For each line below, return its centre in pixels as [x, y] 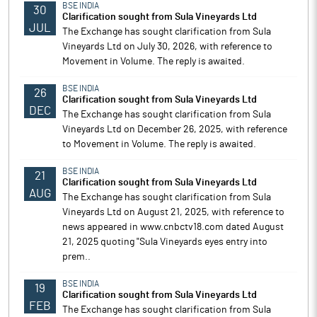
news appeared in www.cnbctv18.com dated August [173, 227]
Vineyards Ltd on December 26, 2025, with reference [175, 129]
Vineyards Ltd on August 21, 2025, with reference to [173, 212]
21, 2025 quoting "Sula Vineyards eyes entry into [165, 242]
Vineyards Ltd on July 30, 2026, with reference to [167, 47]
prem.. [76, 257]
